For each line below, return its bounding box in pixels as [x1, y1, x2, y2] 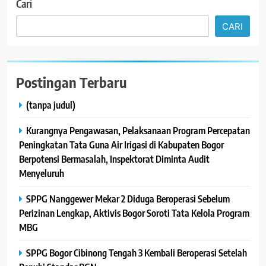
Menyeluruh [19, 167, 64, 180]
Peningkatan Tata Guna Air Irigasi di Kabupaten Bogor [19, 138, 224, 151]
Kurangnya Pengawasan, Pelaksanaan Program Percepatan [26, 124, 250, 137]
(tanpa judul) [26, 99, 75, 112]
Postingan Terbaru [16, 73, 126, 91]
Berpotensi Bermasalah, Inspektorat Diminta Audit [19, 153, 210, 166]
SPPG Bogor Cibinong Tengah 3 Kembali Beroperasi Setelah [26, 246, 247, 259]
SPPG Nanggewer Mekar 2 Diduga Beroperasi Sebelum [26, 192, 230, 205]
